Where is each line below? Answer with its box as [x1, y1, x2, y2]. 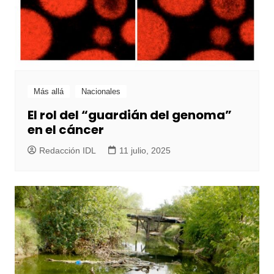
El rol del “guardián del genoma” [27, 106, 232, 124]
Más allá [33, 87, 64, 97]
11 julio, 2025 [119, 146, 171, 156]
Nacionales [81, 87, 120, 97]
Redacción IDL [39, 146, 96, 156]
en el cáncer [27, 121, 104, 139]
